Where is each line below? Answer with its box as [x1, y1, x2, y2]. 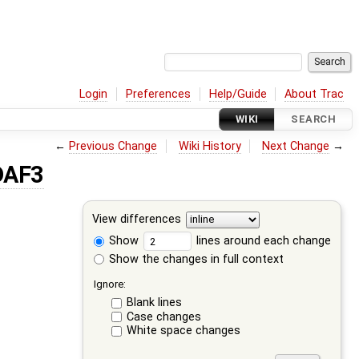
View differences [92, 212, 182, 227]
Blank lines [126, 296, 182, 310]
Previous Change [69, 139, 158, 153]
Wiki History [178, 139, 241, 153]
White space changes [126, 324, 240, 338]
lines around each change [193, 233, 332, 248]
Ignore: [94, 277, 127, 290]
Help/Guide [208, 87, 267, 101]
